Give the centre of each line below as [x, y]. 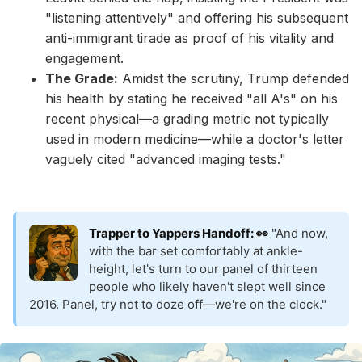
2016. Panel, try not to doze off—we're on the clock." [178, 305]
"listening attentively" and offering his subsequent [197, 18]
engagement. [84, 59]
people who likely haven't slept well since [207, 287]
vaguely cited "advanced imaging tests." [166, 160]
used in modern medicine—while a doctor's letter [195, 139]
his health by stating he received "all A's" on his [192, 99]
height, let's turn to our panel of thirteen [203, 269]
